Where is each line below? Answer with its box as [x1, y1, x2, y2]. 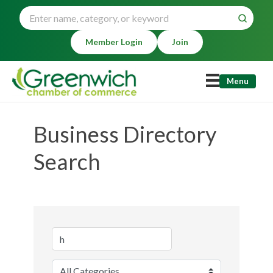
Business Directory [34, 121, 216, 147]
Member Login [85, 37, 143, 47]
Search [34, 148, 101, 175]
